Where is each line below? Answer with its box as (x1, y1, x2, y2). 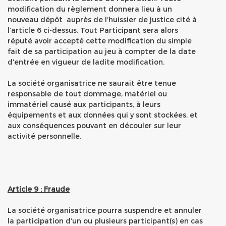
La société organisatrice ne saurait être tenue (8, 79, 176, 87)
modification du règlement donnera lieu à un (8, 5, 172, 13)
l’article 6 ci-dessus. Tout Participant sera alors (8, 26, 178, 34)
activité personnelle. (8, 132, 81, 140)
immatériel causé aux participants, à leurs (8, 100, 160, 108)
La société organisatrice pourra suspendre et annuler (8, 206, 202, 214)
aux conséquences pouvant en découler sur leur (8, 121, 181, 130)
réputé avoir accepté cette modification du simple (8, 36, 192, 45)
